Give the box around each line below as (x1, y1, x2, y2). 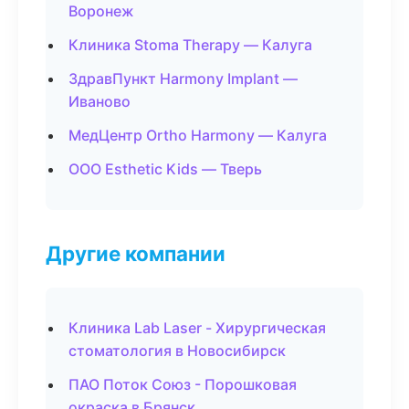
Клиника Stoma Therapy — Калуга (68, 36, 312, 54)
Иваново (68, 92, 131, 110)
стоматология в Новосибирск (68, 341, 286, 360)
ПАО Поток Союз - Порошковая (68, 375, 297, 393)
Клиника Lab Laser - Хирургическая (68, 319, 326, 337)
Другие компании (46, 241, 225, 266)
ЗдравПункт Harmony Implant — (68, 69, 298, 88)
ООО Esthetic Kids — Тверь (68, 160, 262, 178)
